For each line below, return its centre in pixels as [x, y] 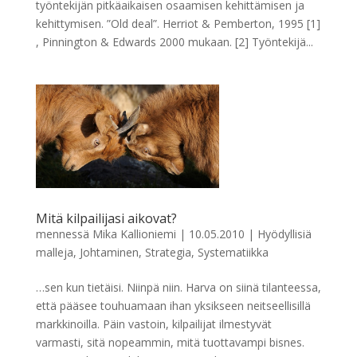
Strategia [168, 252]
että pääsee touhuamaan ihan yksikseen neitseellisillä [173, 305]
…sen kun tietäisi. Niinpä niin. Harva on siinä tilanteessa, [178, 287]
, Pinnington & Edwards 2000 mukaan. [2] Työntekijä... [174, 42]
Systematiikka [233, 252]
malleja [54, 252]
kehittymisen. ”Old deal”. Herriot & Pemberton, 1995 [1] [178, 24]
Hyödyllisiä [284, 233]
